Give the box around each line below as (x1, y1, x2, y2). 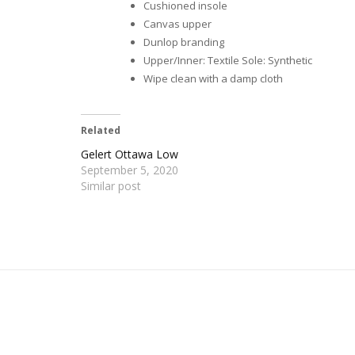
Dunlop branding (143, 35, 224, 50)
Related (81, 123, 120, 137)
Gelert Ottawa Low (81, 146, 178, 162)
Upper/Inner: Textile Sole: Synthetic (143, 53, 312, 68)
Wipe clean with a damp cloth (143, 71, 283, 86)
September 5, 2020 (81, 162, 178, 177)
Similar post (81, 177, 141, 193)
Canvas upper (143, 17, 212, 32)
